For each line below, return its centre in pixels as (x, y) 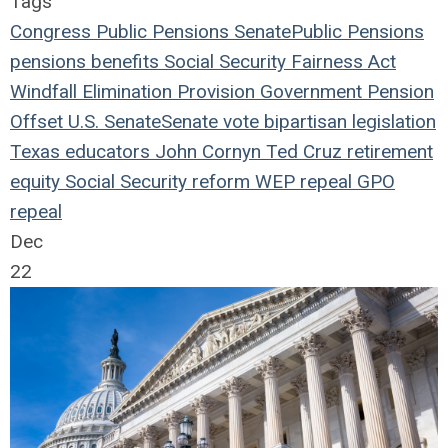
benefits (122, 61)
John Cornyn (205, 151)
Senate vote (210, 121)
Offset (36, 121)
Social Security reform (155, 181)
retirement (387, 151)
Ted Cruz (301, 151)
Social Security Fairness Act (277, 61)
